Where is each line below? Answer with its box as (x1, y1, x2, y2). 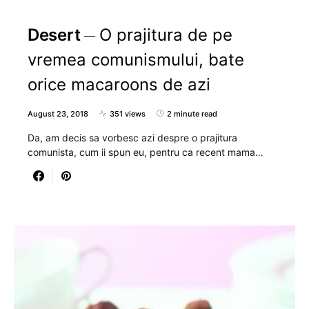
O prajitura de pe (99, 24, 233, 45)
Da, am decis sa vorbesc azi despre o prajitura (28, 131, 237, 143)
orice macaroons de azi (28, 74, 210, 94)
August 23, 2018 (28, 108, 88, 119)
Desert (28, 24, 81, 45)
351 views (110, 108, 146, 119)
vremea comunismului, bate (28, 49, 244, 70)
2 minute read (167, 108, 217, 119)
